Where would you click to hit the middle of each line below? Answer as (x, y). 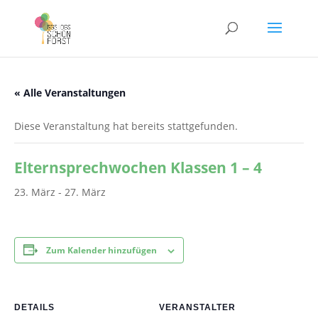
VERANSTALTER (197, 307)
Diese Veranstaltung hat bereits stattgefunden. (126, 126)
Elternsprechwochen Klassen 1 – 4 (138, 168)
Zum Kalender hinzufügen (102, 250)
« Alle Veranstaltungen (70, 93)
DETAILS (34, 307)
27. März (85, 192)
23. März (35, 192)
